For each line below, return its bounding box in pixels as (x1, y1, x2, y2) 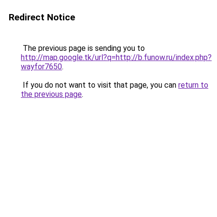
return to (178, 80, 208, 90)
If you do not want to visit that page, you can (21, 80, 178, 90)
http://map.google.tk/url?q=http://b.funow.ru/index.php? (21, 53, 212, 62)
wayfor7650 (21, 62, 62, 71)
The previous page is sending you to (21, 44, 145, 53)
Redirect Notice (9, 12, 75, 23)
